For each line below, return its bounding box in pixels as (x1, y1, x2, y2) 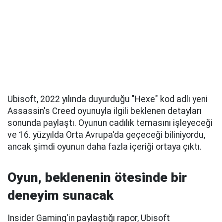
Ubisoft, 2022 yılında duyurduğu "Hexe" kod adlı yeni (7, 94, 208, 105)
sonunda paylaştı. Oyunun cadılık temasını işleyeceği (7, 118, 213, 128)
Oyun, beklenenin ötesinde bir (7, 170, 187, 185)
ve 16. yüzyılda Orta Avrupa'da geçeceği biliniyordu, (7, 130, 205, 140)
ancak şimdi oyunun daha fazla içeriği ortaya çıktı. (7, 142, 202, 152)
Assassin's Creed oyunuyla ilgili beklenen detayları (7, 106, 202, 116)
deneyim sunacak (7, 188, 113, 203)
